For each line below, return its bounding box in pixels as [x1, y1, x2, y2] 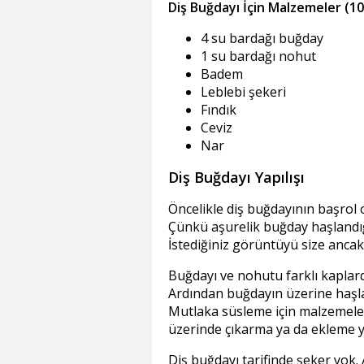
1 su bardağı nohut [201, 47, 316, 66]
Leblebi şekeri [201, 83, 286, 102]
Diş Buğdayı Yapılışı [168, 167, 313, 188]
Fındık [201, 101, 236, 119]
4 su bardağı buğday [201, 29, 323, 48]
